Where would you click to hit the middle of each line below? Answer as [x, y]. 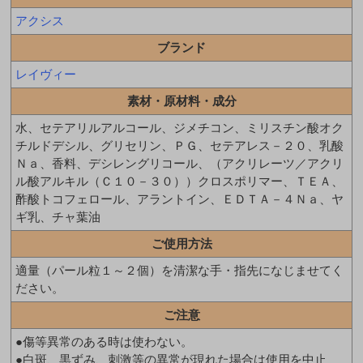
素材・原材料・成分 [181, 100]
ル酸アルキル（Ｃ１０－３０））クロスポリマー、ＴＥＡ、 [179, 181]
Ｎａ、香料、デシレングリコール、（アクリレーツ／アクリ [179, 163]
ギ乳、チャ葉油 [58, 216]
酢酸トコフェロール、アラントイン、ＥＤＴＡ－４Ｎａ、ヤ [179, 199]
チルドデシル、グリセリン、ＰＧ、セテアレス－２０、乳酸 [179, 145]
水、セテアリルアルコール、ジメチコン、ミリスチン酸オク [179, 127]
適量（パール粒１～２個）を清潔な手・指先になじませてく [179, 270]
